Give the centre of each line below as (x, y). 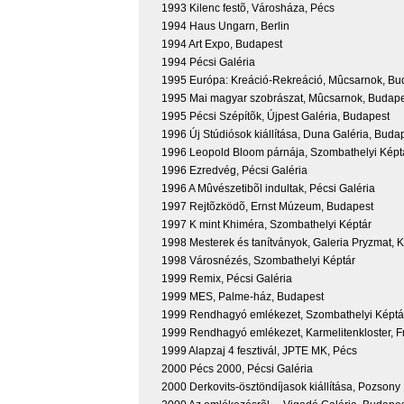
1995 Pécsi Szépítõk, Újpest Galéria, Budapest (275, 116)
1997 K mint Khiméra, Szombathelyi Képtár (266, 224)
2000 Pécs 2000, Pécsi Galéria (237, 368)
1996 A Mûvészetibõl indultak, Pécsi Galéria (268, 188)
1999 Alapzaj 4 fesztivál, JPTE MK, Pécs (259, 350)
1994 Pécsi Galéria (208, 62)
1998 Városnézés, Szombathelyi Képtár (258, 260)
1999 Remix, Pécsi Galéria (227, 278)
